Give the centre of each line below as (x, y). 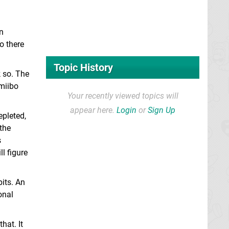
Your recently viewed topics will (123, 96)
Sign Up (162, 110)
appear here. (93, 110)
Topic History (83, 67)
